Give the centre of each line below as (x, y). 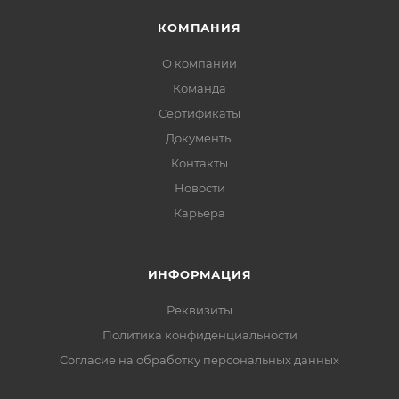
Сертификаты (199, 113)
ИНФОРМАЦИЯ (199, 274)
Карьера (199, 213)
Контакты (199, 163)
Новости (199, 188)
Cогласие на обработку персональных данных (199, 360)
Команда (199, 88)
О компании (199, 63)
